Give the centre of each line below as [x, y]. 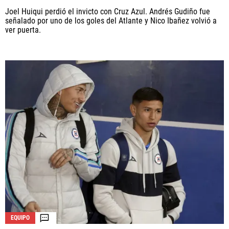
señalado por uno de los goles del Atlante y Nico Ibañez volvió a [111, 20]
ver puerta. [23, 30]
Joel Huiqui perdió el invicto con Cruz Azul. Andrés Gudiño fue [108, 11]
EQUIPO [20, 218]
